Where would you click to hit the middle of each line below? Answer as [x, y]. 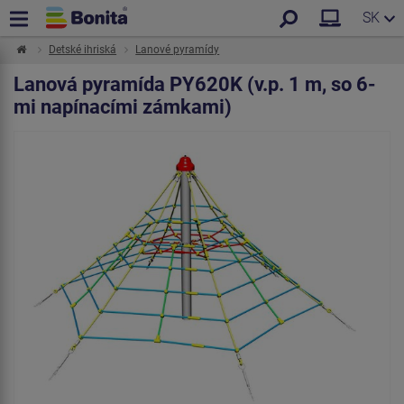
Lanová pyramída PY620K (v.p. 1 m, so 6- [195, 84]
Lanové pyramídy [178, 50]
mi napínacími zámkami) [123, 107]
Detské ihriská [83, 50]
